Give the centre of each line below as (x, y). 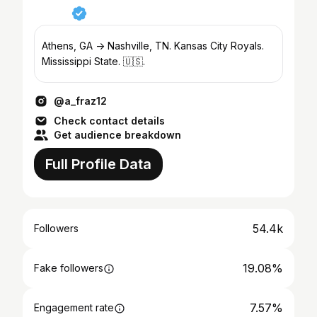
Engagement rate (74, 307)
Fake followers (69, 268)
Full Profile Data (98, 164)
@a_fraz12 (80, 101)
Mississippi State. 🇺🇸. (93, 61)
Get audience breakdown (117, 135)
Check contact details (109, 121)
